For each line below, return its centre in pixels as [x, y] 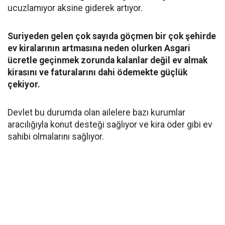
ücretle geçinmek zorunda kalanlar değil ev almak [107, 60]
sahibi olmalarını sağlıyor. [56, 137]
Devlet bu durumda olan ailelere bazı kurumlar [96, 113]
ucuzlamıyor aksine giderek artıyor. [75, 8]
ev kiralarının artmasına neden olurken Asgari [99, 48]
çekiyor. [24, 84]
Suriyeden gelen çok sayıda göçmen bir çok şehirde [112, 36]
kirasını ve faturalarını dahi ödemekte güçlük [97, 72]
